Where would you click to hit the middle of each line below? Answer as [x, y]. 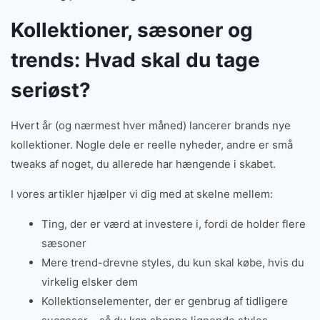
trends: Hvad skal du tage [135, 60]
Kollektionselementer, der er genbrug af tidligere [164, 301]
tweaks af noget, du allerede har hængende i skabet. [143, 164]
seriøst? [51, 90]
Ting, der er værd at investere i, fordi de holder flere [173, 224]
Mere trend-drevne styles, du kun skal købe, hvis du [172, 263]
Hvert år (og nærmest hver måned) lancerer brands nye [151, 126]
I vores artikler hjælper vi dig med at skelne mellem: [142, 194]
